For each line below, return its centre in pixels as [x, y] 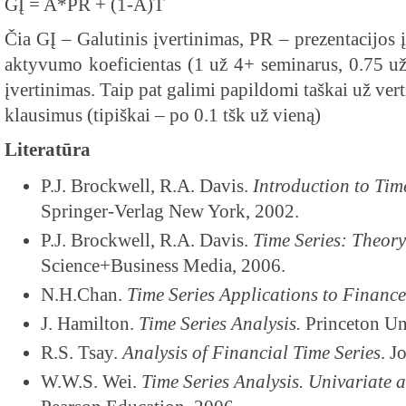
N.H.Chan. [82, 295]
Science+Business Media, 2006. [163, 266]
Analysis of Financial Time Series [251, 353]
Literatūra [48, 150]
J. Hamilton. [90, 324]
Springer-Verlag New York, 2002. [170, 211]
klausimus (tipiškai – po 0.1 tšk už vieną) [163, 115]
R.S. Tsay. [82, 353]
